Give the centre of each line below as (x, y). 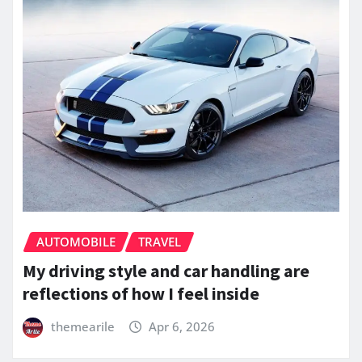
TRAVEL (160, 241)
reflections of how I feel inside (141, 294)
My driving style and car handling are (166, 271)
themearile (82, 327)
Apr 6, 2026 (182, 327)
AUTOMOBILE (76, 241)
